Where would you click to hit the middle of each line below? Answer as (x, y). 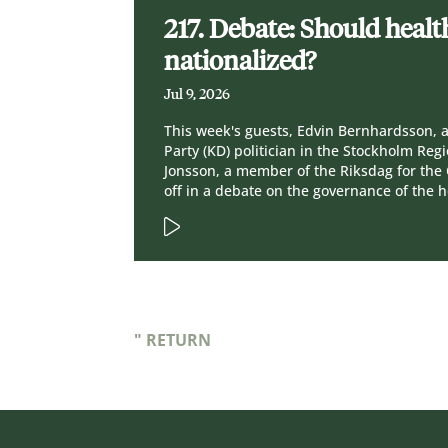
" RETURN (173, 340)
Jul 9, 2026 (197, 95)
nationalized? (240, 61)
